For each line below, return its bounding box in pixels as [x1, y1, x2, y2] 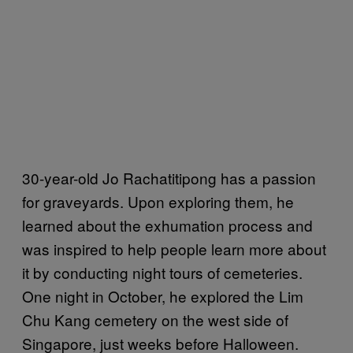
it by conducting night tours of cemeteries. [22, 261, 303, 283]
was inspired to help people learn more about [22, 237, 326, 259]
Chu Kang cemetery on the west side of [22, 308, 288, 330]
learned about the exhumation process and [22, 214, 313, 236]
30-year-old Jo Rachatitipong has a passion [22, 166, 316, 188]
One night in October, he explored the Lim [22, 284, 303, 307]
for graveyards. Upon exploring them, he [22, 190, 294, 212]
